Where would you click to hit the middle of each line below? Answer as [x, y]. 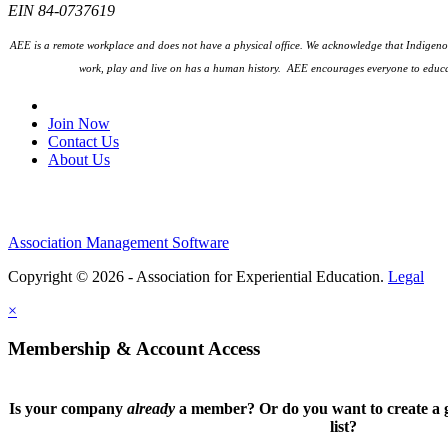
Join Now [79, 123]
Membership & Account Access [134, 349]
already [150, 409]
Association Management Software [118, 242]
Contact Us [83, 141]
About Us [79, 159]
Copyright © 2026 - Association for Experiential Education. [198, 276]
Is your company [67, 409]
